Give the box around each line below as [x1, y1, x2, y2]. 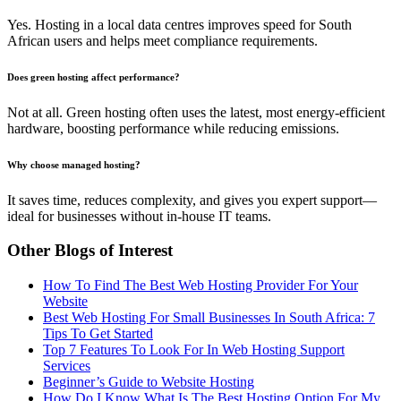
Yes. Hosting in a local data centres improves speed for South [7, 16, 352, 32]
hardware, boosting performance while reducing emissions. [7, 120, 339, 136]
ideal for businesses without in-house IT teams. [7, 208, 271, 224]
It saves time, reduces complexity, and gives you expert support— [7, 192, 377, 208]
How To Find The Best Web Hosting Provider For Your [43, 277, 358, 294]
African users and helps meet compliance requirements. [7, 32, 318, 48]
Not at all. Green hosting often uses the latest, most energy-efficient [7, 104, 385, 120]
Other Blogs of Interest [7, 241, 173, 260]
